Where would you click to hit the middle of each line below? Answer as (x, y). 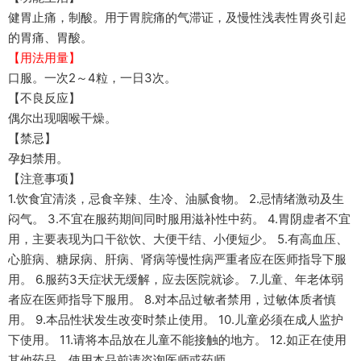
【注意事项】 (44, 178)
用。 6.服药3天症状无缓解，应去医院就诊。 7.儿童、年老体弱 (176, 279)
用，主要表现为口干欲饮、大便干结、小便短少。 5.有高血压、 (178, 239)
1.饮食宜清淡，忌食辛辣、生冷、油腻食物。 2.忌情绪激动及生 (176, 199)
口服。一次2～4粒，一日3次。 (92, 78)
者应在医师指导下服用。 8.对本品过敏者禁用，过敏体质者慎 (172, 299)
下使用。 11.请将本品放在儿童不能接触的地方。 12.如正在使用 (177, 340)
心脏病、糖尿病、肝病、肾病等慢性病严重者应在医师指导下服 (177, 259)
